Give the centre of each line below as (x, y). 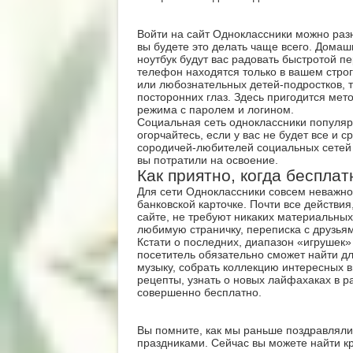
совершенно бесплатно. (199, 292)
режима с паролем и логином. (215, 110)
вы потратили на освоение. (207, 160)
